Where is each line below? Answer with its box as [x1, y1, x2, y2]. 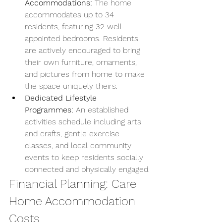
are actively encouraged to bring [25, 46, 143, 55]
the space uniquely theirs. [25, 81, 117, 91]
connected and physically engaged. [25, 165, 150, 174]
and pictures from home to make [25, 69, 147, 79]
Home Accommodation [9, 194, 139, 208]
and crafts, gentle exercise [25, 129, 122, 138]
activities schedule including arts [25, 117, 144, 126]
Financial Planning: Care [9, 177, 140, 191]
